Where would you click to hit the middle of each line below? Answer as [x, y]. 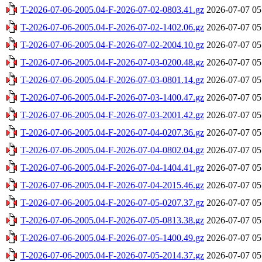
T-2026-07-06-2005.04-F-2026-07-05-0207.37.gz [112, 202]
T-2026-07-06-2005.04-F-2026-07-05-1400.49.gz [112, 237]
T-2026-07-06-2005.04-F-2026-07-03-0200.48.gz [112, 62]
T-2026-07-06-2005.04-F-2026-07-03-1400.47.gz [112, 97]
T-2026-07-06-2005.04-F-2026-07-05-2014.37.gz [112, 255]
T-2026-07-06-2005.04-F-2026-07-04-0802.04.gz [112, 150]
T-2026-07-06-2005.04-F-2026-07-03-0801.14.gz [112, 80]
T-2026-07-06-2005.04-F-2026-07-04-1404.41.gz [112, 167]
